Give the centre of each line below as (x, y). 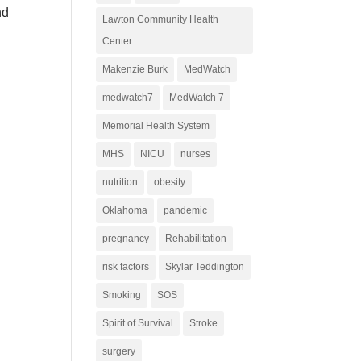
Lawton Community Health (161, 19)
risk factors (126, 267)
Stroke (204, 323)
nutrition (120, 182)
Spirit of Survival (138, 323)
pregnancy (126, 239)
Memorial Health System (156, 126)
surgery (119, 351)
